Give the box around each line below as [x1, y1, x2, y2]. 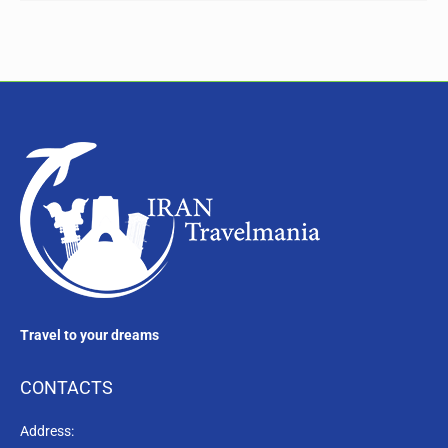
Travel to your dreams [20, 326, 159, 343]
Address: [20, 422, 74, 439]
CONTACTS [20, 376, 113, 398]
